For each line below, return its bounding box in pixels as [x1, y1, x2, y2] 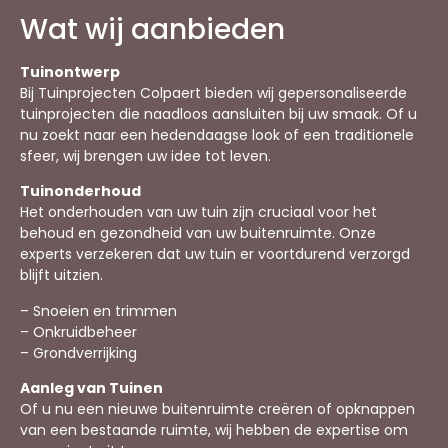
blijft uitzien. [20, 265, 103, 286]
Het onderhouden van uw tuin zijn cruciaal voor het [20, 202, 377, 223]
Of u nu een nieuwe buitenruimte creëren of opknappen [20, 398, 415, 419]
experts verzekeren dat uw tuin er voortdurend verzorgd [20, 244, 410, 265]
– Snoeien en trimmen [20, 300, 177, 321]
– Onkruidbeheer [20, 321, 137, 342]
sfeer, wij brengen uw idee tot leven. [20, 145, 271, 166]
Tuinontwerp [20, 61, 120, 82]
